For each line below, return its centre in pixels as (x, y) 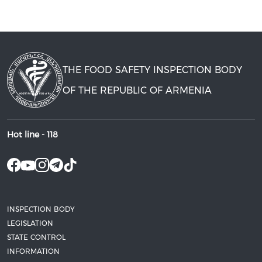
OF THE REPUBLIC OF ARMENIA (137, 90)
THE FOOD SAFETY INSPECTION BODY (152, 70)
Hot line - (27, 135)
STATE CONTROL (36, 237)
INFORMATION (33, 251)
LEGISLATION (30, 223)
